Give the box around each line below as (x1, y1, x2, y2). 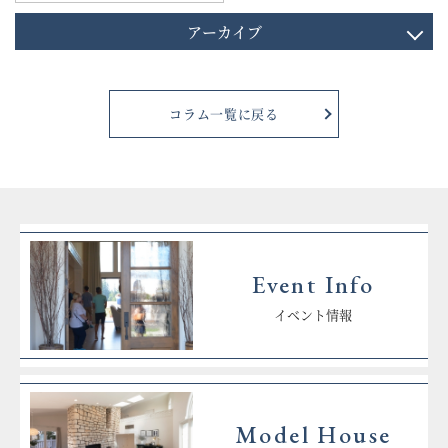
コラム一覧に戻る (169, 104, 279, 124)
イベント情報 (274, 304, 353, 324)
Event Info (252, 268, 375, 300)
